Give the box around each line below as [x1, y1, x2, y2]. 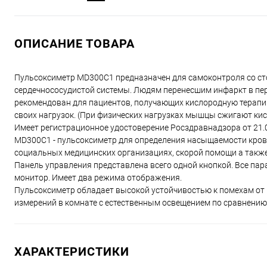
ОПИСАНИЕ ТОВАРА [14, 36, 135, 51]
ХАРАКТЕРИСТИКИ [14, 244, 129, 259]
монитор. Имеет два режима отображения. [14, 173, 182, 183]
